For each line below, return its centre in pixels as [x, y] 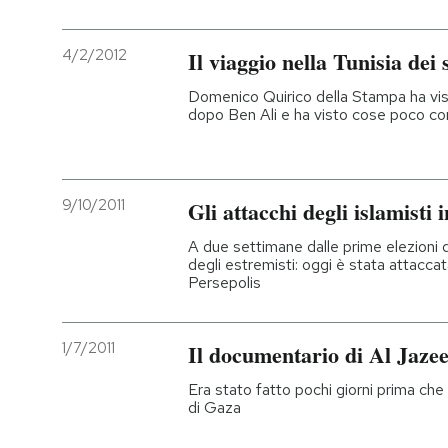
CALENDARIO [120, 303]
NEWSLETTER [125, 106]
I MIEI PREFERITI [131, 172]
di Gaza [214, 408]
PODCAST [110, 40]
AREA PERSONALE [140, 368]
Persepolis [224, 283]
